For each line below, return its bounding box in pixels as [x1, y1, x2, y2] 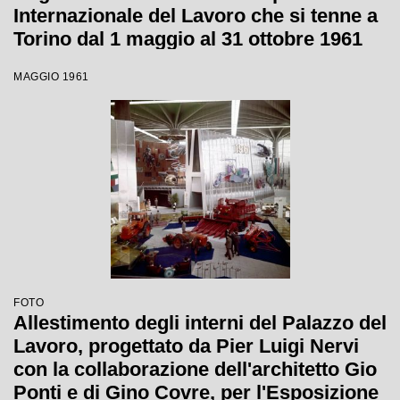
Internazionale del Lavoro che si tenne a [13, 4, 378, 27]
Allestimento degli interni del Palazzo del [13, 312, 387, 334]
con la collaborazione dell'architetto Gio [13, 358, 377, 380]
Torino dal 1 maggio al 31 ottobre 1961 [13, 28, 362, 50]
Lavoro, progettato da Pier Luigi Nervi [13, 335, 359, 357]
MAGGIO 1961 [13, 71, 89, 83]
